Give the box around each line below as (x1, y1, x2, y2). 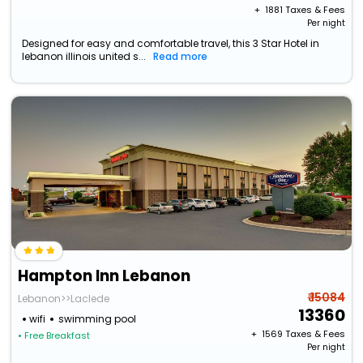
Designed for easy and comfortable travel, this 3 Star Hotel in (22, 36, 320, 51)
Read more (153, 49, 208, 64)
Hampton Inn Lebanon (18, 265, 191, 288)
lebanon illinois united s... (22, 49, 147, 64)
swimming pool (58, 312, 137, 327)
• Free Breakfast (18, 329, 91, 343)
